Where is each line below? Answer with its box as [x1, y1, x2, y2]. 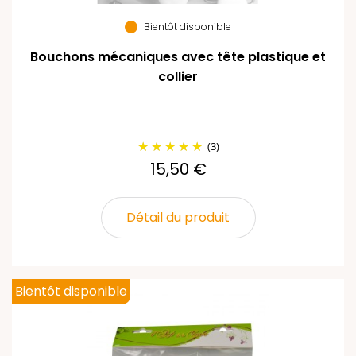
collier [158, 68, 198, 86]
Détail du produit [126, 208, 230, 226]
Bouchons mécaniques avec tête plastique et [30, 48, 326, 66]
